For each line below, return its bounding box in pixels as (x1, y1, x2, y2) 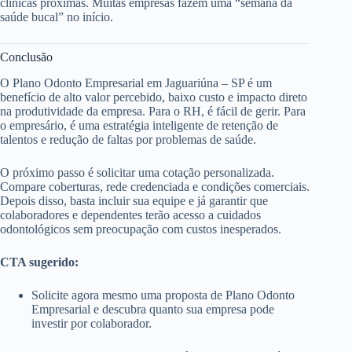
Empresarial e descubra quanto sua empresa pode (31, 302, 274, 316)
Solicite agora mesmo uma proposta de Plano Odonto (31, 288, 295, 302)
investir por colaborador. (31, 316, 152, 330)
